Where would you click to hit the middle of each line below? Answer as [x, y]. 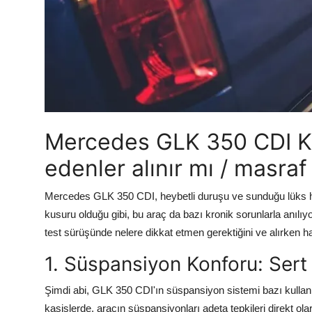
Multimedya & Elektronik [75, 108]
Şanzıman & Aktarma [65, 47]
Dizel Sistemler [50, 77]
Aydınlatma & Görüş [62, 16]
